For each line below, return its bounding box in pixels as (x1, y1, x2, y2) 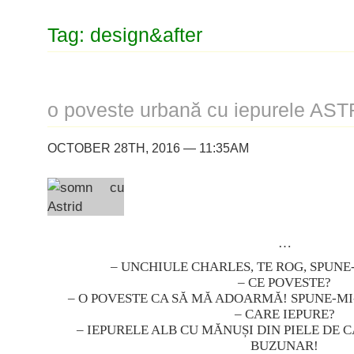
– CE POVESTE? (238, 275, 331, 290)
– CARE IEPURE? (234, 307, 335, 322)
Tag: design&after (47, 24, 202, 46)
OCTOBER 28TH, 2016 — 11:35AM (47, 141, 249, 155)
